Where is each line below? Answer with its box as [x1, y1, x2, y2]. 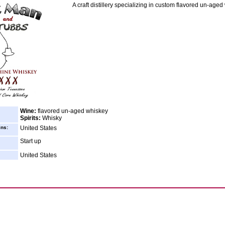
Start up [20, 138, 41, 145]
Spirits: [20, 115, 41, 122]
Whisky [41, 115, 62, 122]
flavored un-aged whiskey [36, 107, 108, 115]
